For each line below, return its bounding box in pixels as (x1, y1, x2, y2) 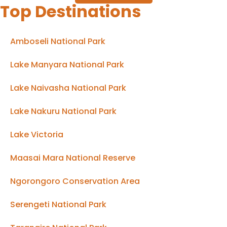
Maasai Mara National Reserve (10, 152, 135, 164)
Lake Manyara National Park (10, 58, 124, 70)
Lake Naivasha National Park (10, 82, 126, 94)
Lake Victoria (10, 128, 63, 140)
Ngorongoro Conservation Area (10, 175, 140, 187)
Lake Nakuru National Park (10, 105, 117, 117)
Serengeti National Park (10, 198, 106, 210)
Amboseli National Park (10, 35, 105, 47)
